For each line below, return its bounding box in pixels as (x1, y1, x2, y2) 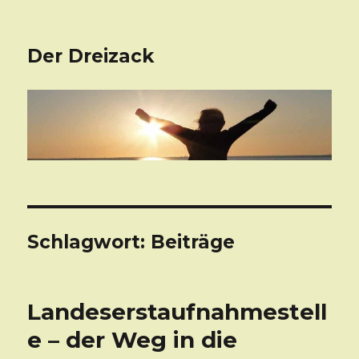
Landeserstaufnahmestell (27, 298, 328, 326)
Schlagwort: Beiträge (27, 231, 236, 254)
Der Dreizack (27, 45, 155, 67)
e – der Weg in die (27, 326, 238, 354)
